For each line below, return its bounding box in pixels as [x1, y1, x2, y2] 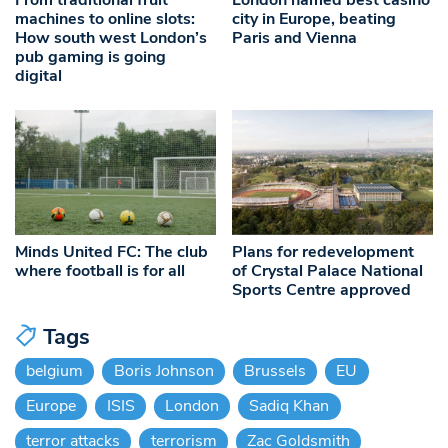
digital [15, 64, 62, 87]
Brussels [243, 359, 306, 382]
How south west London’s [15, 26, 207, 49]
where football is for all [15, 259, 185, 282]
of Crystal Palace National [232, 259, 424, 282]
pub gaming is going [15, 45, 166, 68]
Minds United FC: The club [15, 240, 208, 263]
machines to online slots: [15, 7, 195, 30]
